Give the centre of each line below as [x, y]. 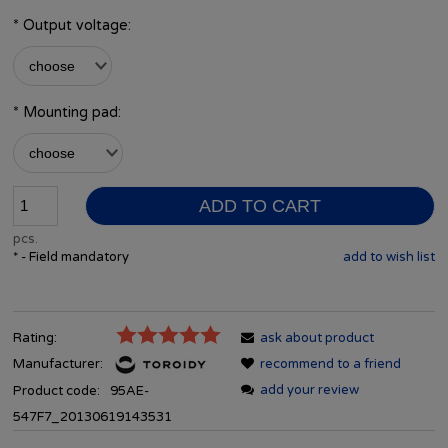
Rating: [35, 338]
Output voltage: [75, 25]
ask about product [317, 338]
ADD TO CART [259, 205]
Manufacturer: [59, 364]
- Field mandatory [73, 256]
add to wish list [389, 256]
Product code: [56, 391]
